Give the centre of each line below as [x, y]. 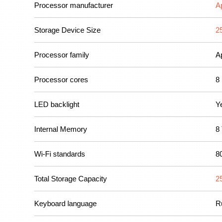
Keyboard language [65, 203]
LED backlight [57, 104]
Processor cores [61, 80]
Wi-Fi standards [60, 154]
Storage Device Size [67, 30]
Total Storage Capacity [71, 179]
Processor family [62, 55]
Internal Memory [61, 129]
